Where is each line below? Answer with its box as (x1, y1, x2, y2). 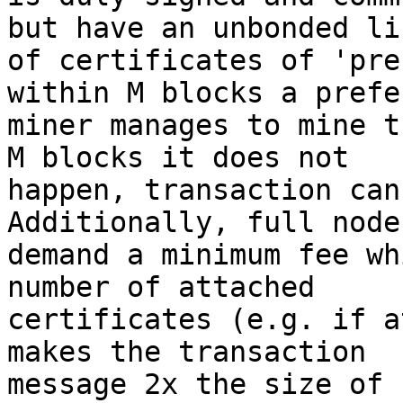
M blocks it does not (7, 141, 349, 174)
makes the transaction (7, 336, 366, 368)
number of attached (7, 271, 315, 303)
